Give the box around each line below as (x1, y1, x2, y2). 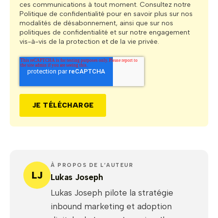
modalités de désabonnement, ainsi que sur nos (19, 18, 173, 27)
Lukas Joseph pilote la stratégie (51, 188, 173, 198)
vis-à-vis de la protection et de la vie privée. (19, 37, 159, 46)
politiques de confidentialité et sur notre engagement (19, 28, 190, 36)
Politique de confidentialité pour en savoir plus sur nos (19, 9, 193, 18)
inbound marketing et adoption (51, 201, 172, 212)
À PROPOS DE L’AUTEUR (51, 162, 133, 169)
